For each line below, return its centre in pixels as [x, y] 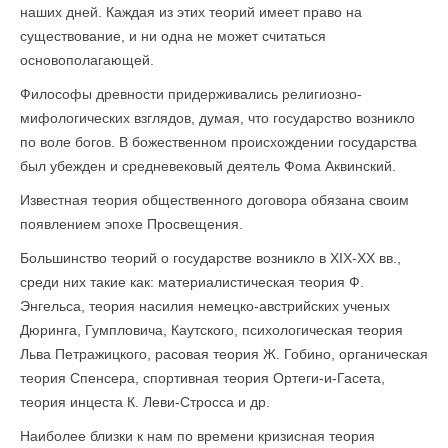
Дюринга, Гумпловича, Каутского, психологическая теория [211, 330]
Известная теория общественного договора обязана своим [214, 200]
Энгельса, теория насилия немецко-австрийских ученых [205, 306]
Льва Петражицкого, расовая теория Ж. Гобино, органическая [224, 354]
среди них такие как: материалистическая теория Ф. [192, 282]
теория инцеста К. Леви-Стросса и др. [145, 402]
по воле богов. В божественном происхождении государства [218, 142]
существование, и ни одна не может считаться [173, 36]
